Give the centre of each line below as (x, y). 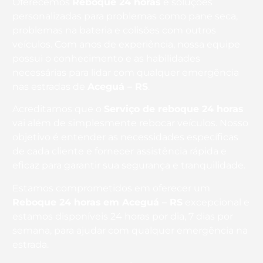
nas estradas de (50, 87)
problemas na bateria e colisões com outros (114, 31)
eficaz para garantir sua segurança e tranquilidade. (129, 166)
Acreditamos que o (58, 109)
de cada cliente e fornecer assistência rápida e (119, 151)
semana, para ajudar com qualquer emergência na (130, 230)
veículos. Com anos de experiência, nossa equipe (126, 45)
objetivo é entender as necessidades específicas (125, 137)
